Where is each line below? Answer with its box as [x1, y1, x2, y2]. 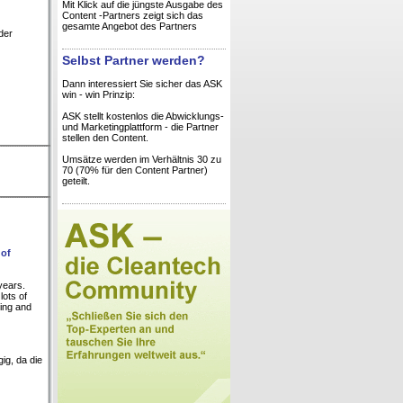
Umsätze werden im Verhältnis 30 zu [62, 154, 221, 166]
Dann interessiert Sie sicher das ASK [62, 78, 222, 90]
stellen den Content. [62, 132, 148, 144]
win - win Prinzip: [62, 89, 135, 101]
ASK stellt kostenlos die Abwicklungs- [62, 111, 224, 122]
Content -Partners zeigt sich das [62, 10, 203, 21]
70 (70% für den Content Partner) [62, 165, 208, 176]
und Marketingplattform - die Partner [62, 121, 219, 133]
